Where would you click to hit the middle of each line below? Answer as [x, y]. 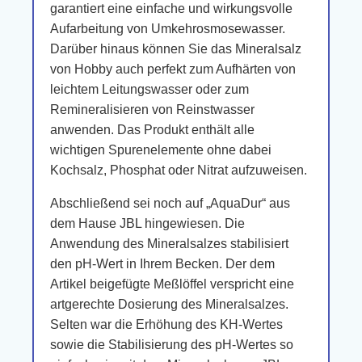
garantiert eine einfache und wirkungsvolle [171, 8]
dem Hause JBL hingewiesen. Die [147, 223]
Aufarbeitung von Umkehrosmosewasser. [168, 29]
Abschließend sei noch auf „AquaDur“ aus [170, 203]
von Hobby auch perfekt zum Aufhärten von [173, 69]
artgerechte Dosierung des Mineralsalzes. [169, 304]
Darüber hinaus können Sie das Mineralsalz [176, 49]
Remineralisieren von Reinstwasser [152, 109]
